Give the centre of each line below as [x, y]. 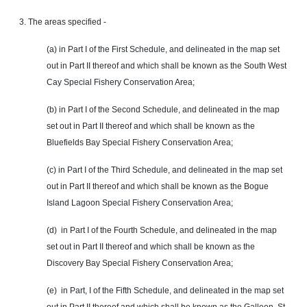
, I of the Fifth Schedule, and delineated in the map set [184, 291]
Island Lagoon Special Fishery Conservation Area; [140, 203]
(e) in [58, 291]
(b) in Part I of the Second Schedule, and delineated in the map [163, 110]
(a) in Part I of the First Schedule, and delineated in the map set [163, 50]
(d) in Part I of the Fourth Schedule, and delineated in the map [162, 231]
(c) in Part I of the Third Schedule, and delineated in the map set [164, 170]
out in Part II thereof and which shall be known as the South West [167, 66]
